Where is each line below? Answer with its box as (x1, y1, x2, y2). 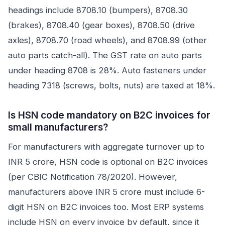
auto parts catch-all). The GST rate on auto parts (8, 50, 202, 60)
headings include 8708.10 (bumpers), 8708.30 (8, 5, 188, 15)
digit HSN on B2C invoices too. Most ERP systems (8, 202, 204, 212)
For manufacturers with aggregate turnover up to (8, 142, 204, 152)
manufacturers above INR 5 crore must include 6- (8, 187, 205, 197)
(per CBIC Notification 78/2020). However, (8, 172, 177, 182)
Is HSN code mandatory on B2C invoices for (8, 109, 210, 121)
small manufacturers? (8, 121, 108, 133)
